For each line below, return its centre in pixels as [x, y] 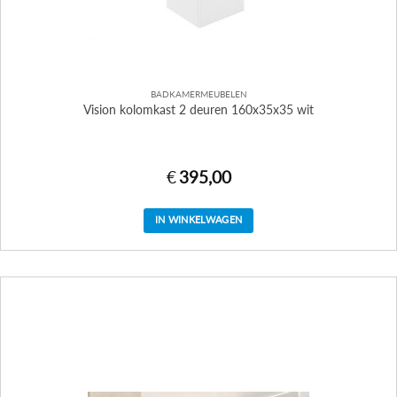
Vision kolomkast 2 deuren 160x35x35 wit [198, 109]
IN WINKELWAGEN [198, 220]
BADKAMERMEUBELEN [198, 94]
